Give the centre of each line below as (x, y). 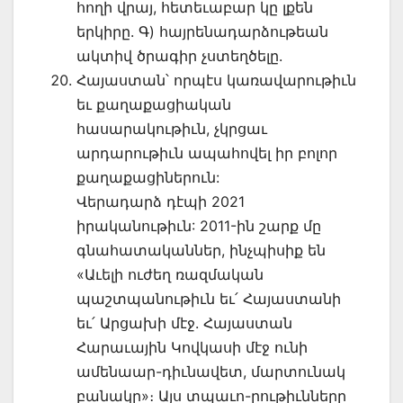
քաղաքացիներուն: (148, 177)
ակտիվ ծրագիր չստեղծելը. (179, 55)
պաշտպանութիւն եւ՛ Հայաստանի (209, 298)
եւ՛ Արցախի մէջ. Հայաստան (184, 322)
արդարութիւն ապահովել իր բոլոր (207, 152)
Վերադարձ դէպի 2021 (161, 201)
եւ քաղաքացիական (154, 104)
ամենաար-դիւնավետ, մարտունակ (211, 371)
